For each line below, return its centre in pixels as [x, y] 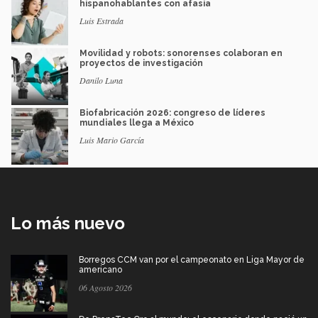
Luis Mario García [112, 139]
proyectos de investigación [141, 63]
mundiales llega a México [137, 122]
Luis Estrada [102, 20]
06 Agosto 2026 [105, 287]
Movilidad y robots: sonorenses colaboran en [181, 53]
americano [100, 269]
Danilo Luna [101, 80]
